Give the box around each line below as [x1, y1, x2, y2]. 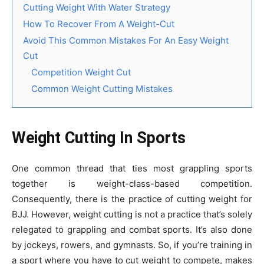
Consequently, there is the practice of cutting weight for [12, 193, 252, 204]
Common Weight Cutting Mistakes [31, 82, 173, 94]
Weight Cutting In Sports [12, 128, 186, 147]
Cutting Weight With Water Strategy [23, 1, 170, 13]
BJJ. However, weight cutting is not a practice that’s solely [12, 208, 252, 220]
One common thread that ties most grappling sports [12, 162, 252, 174]
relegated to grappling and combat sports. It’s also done [12, 223, 252, 235]
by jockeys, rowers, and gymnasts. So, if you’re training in [12, 239, 252, 250]
